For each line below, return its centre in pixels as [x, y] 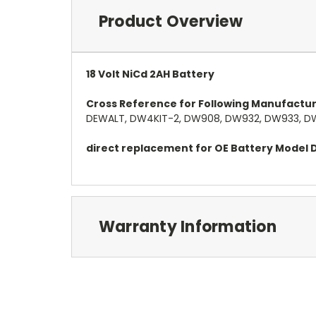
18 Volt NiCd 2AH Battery [150, 74]
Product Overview [170, 21]
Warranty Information [187, 226]
